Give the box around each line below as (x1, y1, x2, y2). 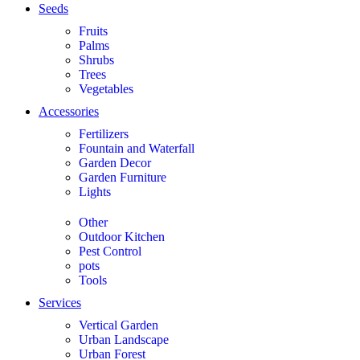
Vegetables (79, 82, 133, 96)
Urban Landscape (79, 333, 169, 346)
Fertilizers (79, 127, 129, 141)
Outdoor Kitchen (79, 230, 165, 243)
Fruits (79, 24, 108, 38)
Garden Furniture (79, 170, 166, 184)
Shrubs (79, 53, 114, 67)
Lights (79, 185, 111, 198)
